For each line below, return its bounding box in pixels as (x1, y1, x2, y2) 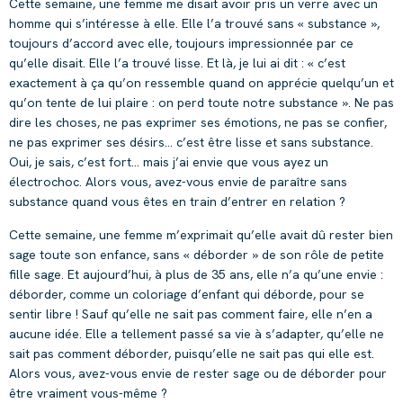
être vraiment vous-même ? (9, 384, 167, 401)
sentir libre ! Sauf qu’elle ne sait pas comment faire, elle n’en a (9, 305, 372, 322)
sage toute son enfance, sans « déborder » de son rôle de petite (9, 246, 384, 263)
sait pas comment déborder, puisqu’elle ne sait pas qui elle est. (9, 345, 374, 362)
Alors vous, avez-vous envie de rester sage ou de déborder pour (9, 364, 387, 381)
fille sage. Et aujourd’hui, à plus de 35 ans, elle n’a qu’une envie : (9, 265, 383, 282)
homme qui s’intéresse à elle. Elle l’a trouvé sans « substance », (9, 15, 380, 32)
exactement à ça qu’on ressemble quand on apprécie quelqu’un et (9, 75, 394, 92)
